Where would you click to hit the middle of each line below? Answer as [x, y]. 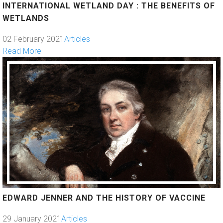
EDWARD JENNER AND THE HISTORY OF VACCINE [104, 198]
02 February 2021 [33, 39]
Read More [22, 51]
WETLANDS [26, 18]
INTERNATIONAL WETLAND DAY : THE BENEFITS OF [109, 6]
